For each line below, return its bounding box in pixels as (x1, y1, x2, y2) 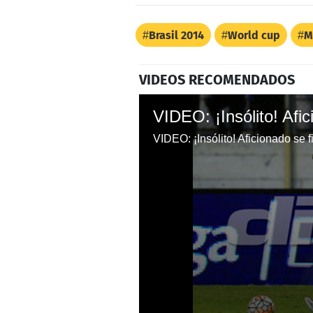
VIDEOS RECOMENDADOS (139, 71, 295, 88)
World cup (228, 28, 280, 42)
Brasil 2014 (149, 28, 204, 42)
